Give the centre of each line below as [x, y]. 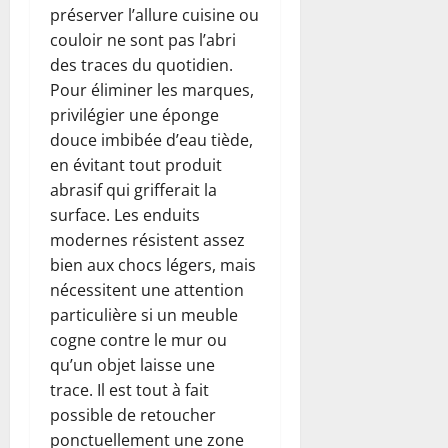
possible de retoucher [133, 414]
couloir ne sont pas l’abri [143, 39]
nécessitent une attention [147, 289]
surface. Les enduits [125, 214]
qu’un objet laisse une [132, 364]
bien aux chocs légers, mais [153, 264]
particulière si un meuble [144, 314]
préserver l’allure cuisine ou [154, 14]
